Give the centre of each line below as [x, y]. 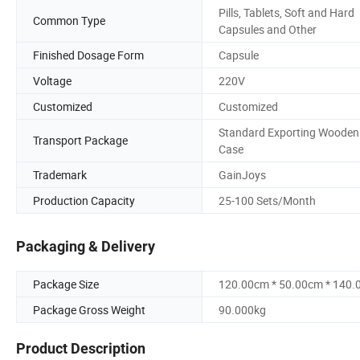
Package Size [66, 284]
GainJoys [242, 174]
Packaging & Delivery [86, 247]
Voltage [52, 80]
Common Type [69, 21]
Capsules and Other [268, 29]
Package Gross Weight [89, 310]
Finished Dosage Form [88, 55]
